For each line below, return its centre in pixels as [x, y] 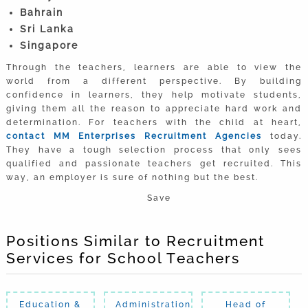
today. [282, 136]
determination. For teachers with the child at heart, [154, 122]
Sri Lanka [47, 29]
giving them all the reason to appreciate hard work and [154, 108]
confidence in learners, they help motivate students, [154, 95]
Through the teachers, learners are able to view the [154, 67]
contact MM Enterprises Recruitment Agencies [134, 136]
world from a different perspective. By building [154, 81]
